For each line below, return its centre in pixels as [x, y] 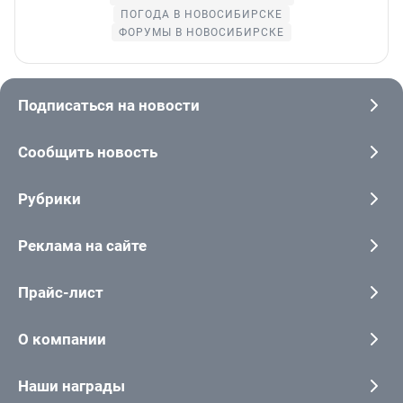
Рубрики [49, 199]
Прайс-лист [61, 293]
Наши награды [72, 386]
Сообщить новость [88, 152]
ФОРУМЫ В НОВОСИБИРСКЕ [201, 33]
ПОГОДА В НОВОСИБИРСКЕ [201, 15]
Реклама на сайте [82, 246]
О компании [62, 340]
